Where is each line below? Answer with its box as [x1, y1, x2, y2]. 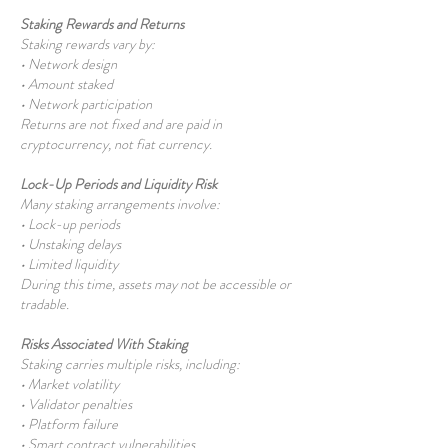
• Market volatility [20, 374, 122, 394]
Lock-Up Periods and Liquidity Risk [20, 174, 220, 194]
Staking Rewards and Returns [20, 14, 187, 34]
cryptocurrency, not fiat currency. [20, 134, 215, 154]
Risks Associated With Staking [20, 334, 191, 354]
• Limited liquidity [20, 254, 121, 274]
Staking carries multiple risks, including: [20, 354, 240, 374]
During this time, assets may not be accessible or [20, 274, 291, 294]
